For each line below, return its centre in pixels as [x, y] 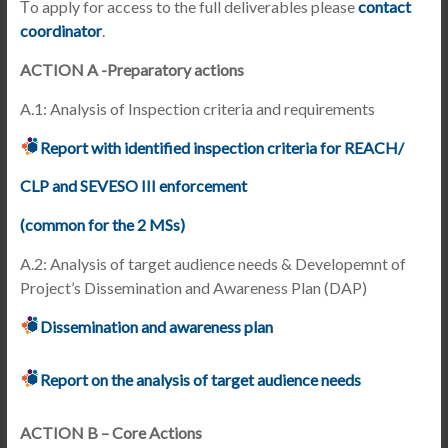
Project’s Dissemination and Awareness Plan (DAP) [193, 287]
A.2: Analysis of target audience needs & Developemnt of [212, 263]
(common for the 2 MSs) [102, 224]
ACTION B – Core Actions [110, 432]
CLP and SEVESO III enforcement [133, 185]
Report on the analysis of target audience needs [200, 379]
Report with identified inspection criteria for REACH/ [221, 147]
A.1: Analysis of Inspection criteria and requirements [197, 108]
